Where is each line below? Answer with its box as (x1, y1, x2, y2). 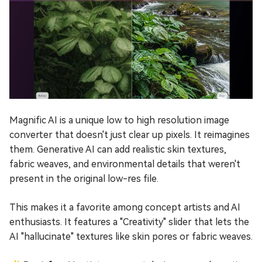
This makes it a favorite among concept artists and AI (9, 202, 240, 213)
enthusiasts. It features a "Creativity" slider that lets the (9, 216, 249, 228)
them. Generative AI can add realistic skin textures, (9, 144, 226, 156)
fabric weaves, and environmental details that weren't (9, 158, 240, 170)
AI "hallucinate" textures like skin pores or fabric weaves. (9, 231, 253, 243)
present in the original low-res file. (9, 173, 158, 185)
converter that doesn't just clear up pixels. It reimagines (9, 129, 250, 141)
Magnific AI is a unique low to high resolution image (9, 115, 229, 126)
